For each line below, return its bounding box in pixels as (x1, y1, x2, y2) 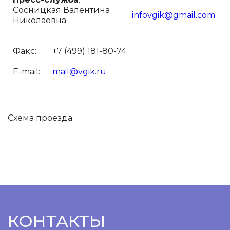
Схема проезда (8, 113, 72, 123)
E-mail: (13, 67, 40, 76)
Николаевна (13, 15, 68, 25)
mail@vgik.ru (52, 67, 106, 76)
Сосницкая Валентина (13, 5, 110, 15)
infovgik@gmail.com (132, 10, 215, 20)
